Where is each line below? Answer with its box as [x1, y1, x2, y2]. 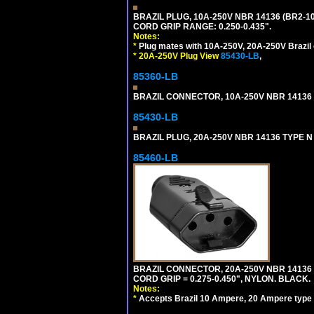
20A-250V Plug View [139, 51, 221, 61]
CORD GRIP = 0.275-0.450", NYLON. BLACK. [133, 274, 310, 284]
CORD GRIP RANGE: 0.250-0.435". [133, 22, 271, 32]
